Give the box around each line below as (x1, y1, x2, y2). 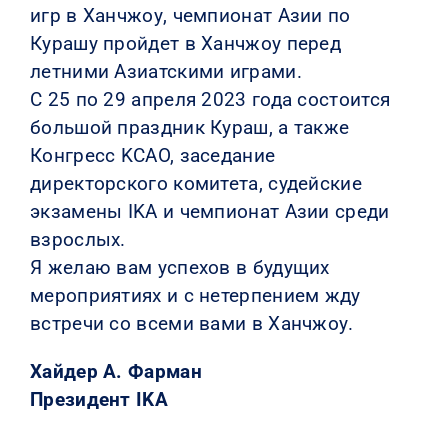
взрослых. (29, 227, 126, 251)
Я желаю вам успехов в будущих (29, 255, 330, 279)
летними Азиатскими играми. (29, 59, 302, 83)
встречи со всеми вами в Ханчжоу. (29, 311, 354, 335)
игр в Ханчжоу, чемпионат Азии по (29, 3, 351, 27)
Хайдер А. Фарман (29, 359, 202, 383)
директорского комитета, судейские (29, 171, 363, 195)
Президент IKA (29, 387, 168, 411)
